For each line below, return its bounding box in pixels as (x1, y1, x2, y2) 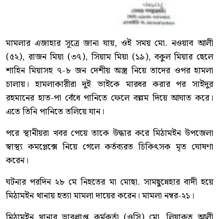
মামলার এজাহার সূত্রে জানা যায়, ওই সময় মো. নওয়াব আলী (6, 36, 213, 51)
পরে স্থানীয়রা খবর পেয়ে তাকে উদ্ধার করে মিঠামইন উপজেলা (6, 126, 213, 141)
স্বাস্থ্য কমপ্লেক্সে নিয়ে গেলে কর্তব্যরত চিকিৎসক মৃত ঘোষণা (6, 140, 213, 154)
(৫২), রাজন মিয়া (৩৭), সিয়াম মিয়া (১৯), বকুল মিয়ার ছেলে (6, 50, 213, 65)
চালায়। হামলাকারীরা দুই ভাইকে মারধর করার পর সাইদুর (6, 77, 213, 92)
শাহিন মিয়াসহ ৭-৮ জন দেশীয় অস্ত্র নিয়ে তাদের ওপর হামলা (6, 64, 213, 78)
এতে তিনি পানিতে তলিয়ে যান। (6, 105, 104, 119)
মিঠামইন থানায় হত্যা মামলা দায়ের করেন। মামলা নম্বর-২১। (6, 189, 194, 203)
